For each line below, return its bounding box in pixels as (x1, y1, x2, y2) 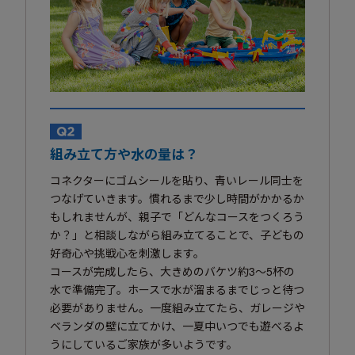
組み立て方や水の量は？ (50, 143, 198, 163)
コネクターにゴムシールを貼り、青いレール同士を (50, 171, 303, 188)
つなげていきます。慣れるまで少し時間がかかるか (50, 189, 304, 206)
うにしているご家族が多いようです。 (50, 335, 238, 352)
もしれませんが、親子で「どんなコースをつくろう (50, 208, 304, 224)
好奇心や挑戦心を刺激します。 (50, 244, 204, 261)
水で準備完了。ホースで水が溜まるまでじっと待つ (50, 281, 304, 297)
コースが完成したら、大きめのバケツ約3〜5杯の (50, 262, 295, 279)
